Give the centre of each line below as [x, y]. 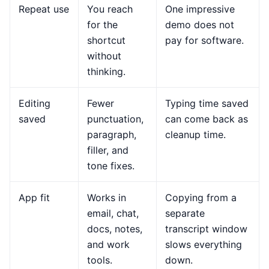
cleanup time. [195, 134]
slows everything [204, 244]
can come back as [207, 119]
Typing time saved [207, 103]
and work [108, 244]
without [104, 56]
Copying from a [201, 197]
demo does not [200, 24]
